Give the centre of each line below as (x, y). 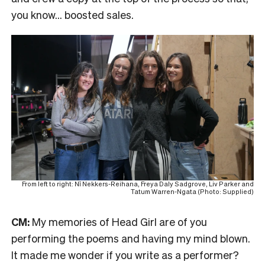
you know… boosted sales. (75, 14)
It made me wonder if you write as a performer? (125, 254)
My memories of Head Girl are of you (119, 221)
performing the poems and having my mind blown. (131, 238)
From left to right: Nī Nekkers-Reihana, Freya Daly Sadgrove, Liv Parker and (138, 184)
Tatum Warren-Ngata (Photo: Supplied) (192, 191)
